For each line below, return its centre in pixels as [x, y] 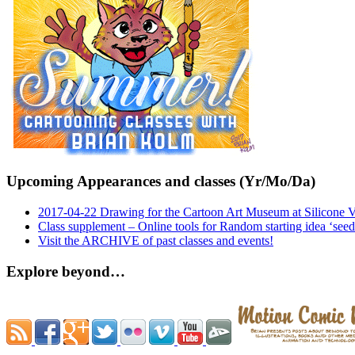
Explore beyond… [66, 271]
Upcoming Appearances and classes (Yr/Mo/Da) [161, 181]
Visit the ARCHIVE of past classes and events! [156, 241]
